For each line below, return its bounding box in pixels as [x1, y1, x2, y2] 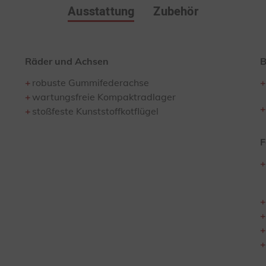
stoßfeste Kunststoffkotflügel [32, 105, 159, 117]
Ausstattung [68, 3, 135, 20]
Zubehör [153, 3, 198, 20]
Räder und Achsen [25, 55, 109, 67]
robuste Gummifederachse [32, 77, 149, 88]
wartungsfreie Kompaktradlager [32, 91, 176, 103]
